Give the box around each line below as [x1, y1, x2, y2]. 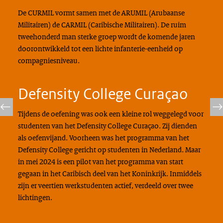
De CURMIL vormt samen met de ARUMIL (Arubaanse [17, 7, 185, 18]
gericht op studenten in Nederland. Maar [72, 144, 201, 155]
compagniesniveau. [17, 55, 80, 66]
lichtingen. [17, 192, 52, 203]
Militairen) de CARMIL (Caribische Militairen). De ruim [17, 19, 186, 30]
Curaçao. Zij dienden [131, 120, 197, 131]
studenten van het [17, 120, 77, 131]
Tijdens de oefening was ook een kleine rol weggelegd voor [17, 109, 204, 119]
